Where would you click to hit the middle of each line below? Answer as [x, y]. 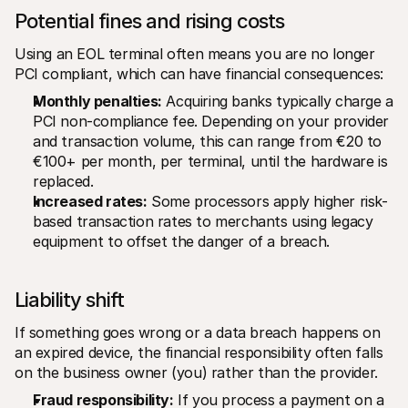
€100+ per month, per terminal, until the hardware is [210, 161]
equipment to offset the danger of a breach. [181, 241]
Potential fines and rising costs [149, 20]
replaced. [63, 181]
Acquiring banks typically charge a [277, 101]
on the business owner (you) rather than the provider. [196, 372]
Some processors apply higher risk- [267, 201]
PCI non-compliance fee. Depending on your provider [211, 121]
